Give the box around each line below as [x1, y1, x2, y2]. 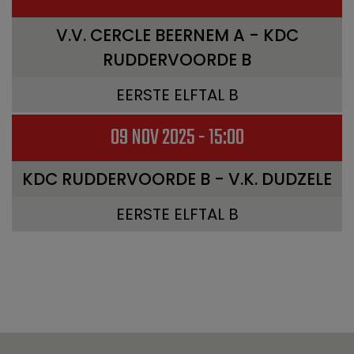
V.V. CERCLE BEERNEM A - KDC [55, 24, 299, 47]
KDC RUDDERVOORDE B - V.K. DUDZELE [22, 168, 332, 190]
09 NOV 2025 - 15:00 [110, 121, 244, 155]
